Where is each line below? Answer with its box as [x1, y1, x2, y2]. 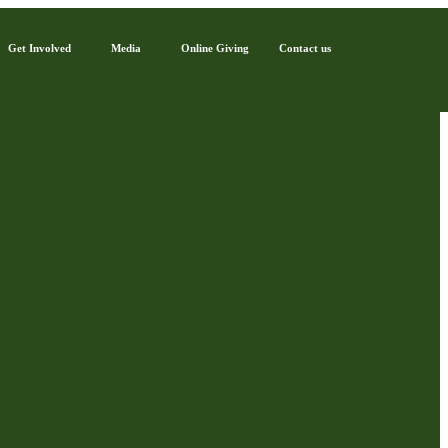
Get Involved [8, 42, 72, 54]
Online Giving [181, 42, 250, 54]
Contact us [279, 42, 332, 54]
